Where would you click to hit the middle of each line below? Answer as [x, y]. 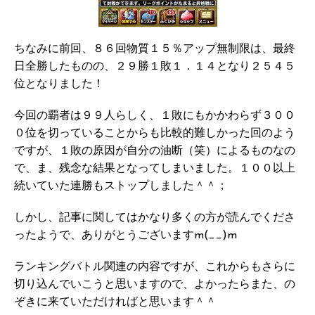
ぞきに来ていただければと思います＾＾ [115, 303]
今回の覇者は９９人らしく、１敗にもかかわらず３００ [155, 116]
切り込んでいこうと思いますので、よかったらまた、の [155, 285]
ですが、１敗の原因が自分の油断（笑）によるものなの [155, 152]
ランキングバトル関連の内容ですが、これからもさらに [155, 268]
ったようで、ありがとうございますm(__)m [126, 236]
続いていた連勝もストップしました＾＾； [121, 187]
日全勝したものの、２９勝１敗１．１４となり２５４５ [155, 67]
